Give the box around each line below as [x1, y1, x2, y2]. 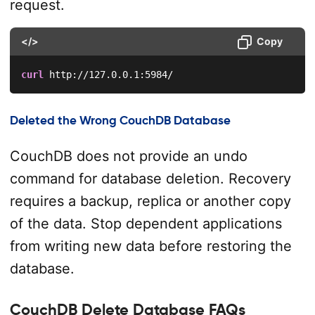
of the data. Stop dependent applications [9, 214, 282, 232]
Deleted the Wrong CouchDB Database [9, 114, 231, 128]
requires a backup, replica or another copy [9, 192, 291, 210]
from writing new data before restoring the [9, 237, 292, 255]
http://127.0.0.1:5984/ [43, 68, 173, 80]
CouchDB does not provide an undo [9, 147, 247, 165]
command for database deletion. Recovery [9, 169, 291, 187]
